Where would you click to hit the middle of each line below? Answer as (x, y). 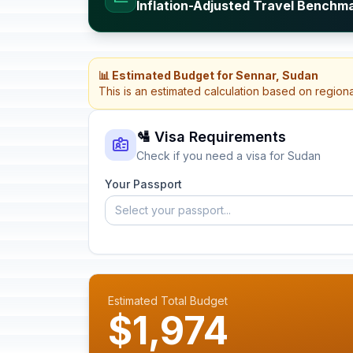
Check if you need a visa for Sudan (229, 156)
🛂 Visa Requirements (211, 137)
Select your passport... (173, 210)
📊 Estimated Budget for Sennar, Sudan (208, 75)
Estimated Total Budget (168, 301)
